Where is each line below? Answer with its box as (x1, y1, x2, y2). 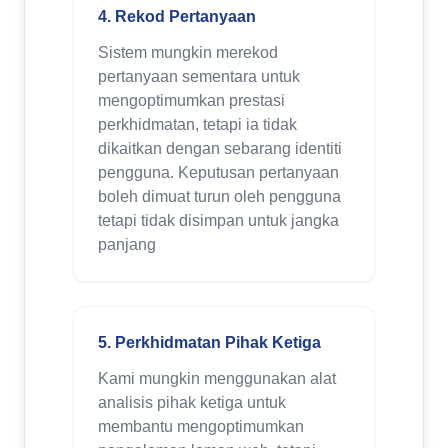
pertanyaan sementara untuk (98, 68, 300, 85)
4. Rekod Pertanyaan (98, 8, 256, 25)
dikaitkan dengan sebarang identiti (98, 140, 342, 157)
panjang (98, 236, 156, 253)
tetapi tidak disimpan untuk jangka (98, 212, 339, 229)
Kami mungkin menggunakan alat (98, 370, 336, 387)
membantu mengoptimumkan (98, 418, 304, 435)
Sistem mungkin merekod (98, 44, 278, 61)
